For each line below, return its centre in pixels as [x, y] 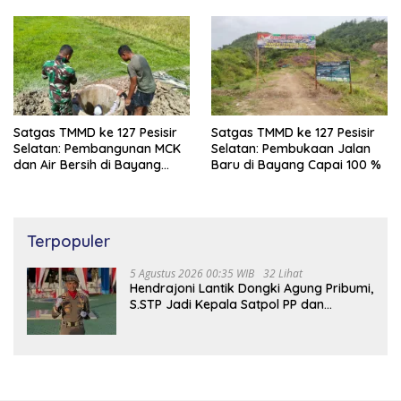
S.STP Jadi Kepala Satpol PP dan [227, 304]
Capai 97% [45, 180]
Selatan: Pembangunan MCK [97, 148]
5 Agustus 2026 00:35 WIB [192, 273]
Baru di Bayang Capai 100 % [296, 164]
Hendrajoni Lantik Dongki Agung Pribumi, [252, 288]
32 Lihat [283, 273]
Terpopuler [68, 241]
